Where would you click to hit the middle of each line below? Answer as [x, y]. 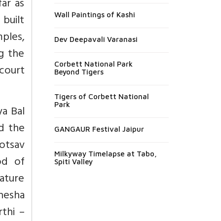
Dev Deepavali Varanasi [96, 39]
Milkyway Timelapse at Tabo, [105, 153]
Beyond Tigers [79, 72]
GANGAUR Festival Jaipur [99, 129]
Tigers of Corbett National [101, 96]
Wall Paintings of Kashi [94, 14]
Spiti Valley [73, 161]
